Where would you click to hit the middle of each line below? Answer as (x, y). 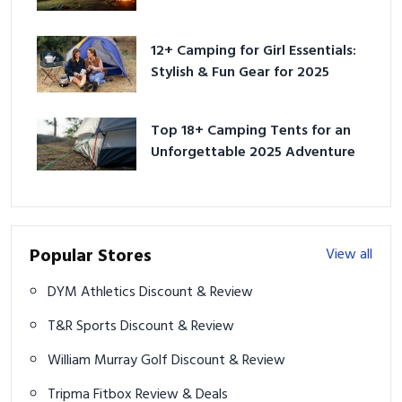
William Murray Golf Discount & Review (228, 361)
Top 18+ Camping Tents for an (251, 131)
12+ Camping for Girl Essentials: (254, 52)
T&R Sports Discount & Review (177, 327)
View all (349, 255)
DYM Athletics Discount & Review (196, 293)
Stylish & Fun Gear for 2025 (240, 73)
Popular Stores (91, 257)
